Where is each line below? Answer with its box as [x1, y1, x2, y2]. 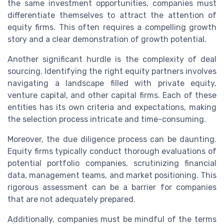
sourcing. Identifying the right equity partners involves [7, 66, 216, 76]
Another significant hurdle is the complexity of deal [7, 54, 216, 64]
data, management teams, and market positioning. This [7, 170, 216, 180]
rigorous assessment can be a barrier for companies [7, 182, 216, 192]
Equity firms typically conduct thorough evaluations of [7, 146, 216, 156]
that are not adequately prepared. [7, 194, 135, 204]
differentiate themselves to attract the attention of [7, 10, 216, 20]
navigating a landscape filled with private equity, [7, 78, 216, 88]
